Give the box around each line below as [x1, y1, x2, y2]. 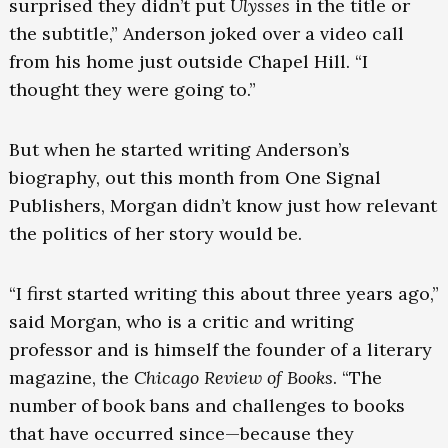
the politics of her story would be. [8, 222, 307, 246]
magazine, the [8, 366, 134, 390]
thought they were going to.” [8, 78, 261, 102]
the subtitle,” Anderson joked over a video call [8, 22, 404, 46]
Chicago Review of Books [133, 366, 333, 390]
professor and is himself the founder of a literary [8, 338, 432, 362]
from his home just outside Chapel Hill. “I [8, 50, 368, 74]
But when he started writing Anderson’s [8, 138, 350, 162]
